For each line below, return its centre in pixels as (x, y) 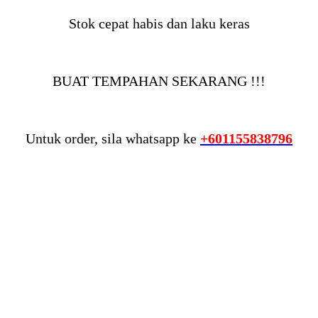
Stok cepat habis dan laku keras (159, 23)
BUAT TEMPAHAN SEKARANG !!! (159, 81)
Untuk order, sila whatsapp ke (113, 138)
